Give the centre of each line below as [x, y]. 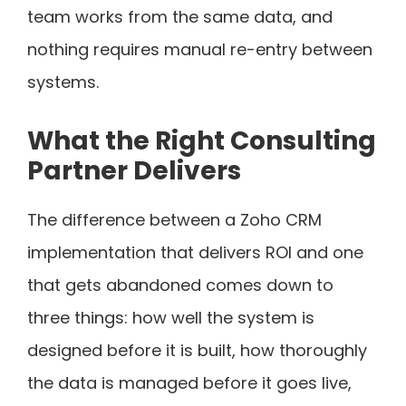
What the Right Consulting [202, 140]
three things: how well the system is [171, 317]
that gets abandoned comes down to [180, 285]
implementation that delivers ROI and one [195, 252]
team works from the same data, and [180, 16]
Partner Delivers [134, 170]
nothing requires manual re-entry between [200, 49]
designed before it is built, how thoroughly [197, 350]
